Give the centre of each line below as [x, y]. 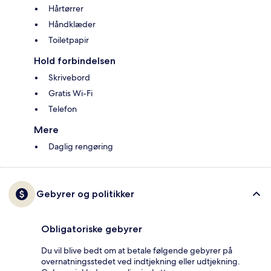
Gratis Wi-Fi [70, 93]
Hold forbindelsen [75, 61]
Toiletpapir [69, 40]
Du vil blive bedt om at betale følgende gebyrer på [137, 251]
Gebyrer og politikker [85, 194]
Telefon [63, 109]
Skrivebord [69, 78]
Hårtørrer [66, 9]
